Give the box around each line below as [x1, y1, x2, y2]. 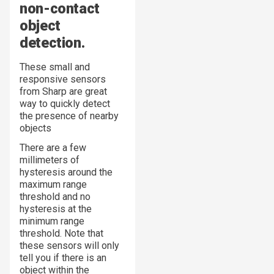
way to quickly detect [20, 97, 110, 109]
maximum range [20, 178, 87, 190]
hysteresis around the [20, 166, 113, 178]
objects [20, 122, 51, 134]
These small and [20, 61, 90, 73]
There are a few [20, 141, 86, 154]
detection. [20, 34, 85, 51]
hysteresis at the [20, 202, 92, 215]
